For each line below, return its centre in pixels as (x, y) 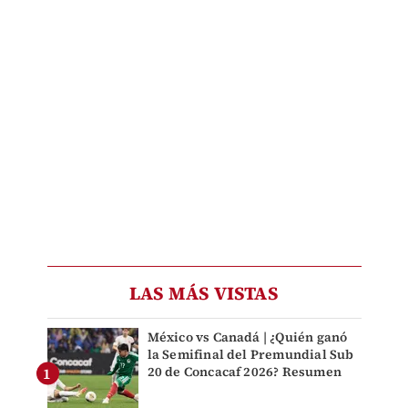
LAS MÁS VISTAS (204, 294)
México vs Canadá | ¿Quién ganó (247, 337)
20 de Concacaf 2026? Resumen (245, 372)
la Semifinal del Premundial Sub (250, 355)
